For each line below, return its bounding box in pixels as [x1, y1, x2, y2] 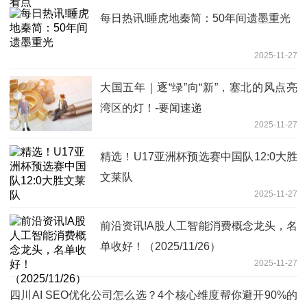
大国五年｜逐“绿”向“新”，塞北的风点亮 [100, 81, 297, 93]
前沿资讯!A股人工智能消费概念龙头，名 [100, 219, 297, 232]
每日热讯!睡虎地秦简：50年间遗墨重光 [100, 12, 291, 24]
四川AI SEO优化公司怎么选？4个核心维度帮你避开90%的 [10, 288, 297, 301]
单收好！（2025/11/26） [100, 240, 221, 252]
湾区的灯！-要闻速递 [100, 101, 202, 114]
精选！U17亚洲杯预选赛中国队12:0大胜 [100, 150, 297, 162]
